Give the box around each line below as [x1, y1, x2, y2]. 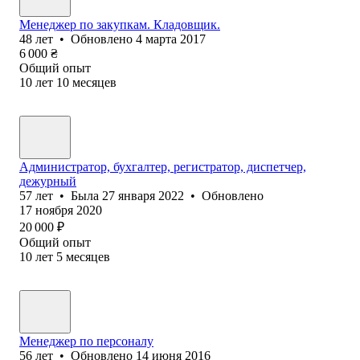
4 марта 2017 [136, 31, 206, 46]
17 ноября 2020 [19, 202, 102, 217]
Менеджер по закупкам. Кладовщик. [19, 17, 220, 31]
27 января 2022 [102, 188, 184, 202]
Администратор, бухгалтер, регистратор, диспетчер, [19, 159, 306, 174]
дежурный [19, 174, 76, 188]
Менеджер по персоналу [19, 333, 153, 348]
